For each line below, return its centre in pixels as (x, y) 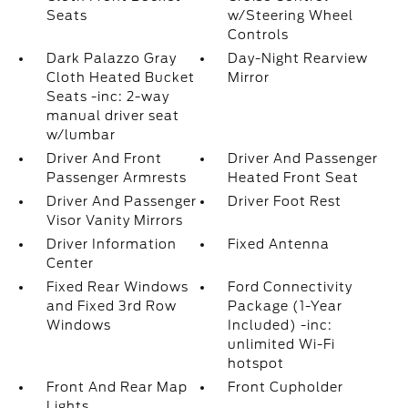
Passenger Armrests (116, 178)
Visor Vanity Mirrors (114, 220)
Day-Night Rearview (298, 58)
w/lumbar (81, 135)
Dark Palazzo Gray (111, 58)
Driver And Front (104, 158)
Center (70, 263)
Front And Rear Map (117, 387)
